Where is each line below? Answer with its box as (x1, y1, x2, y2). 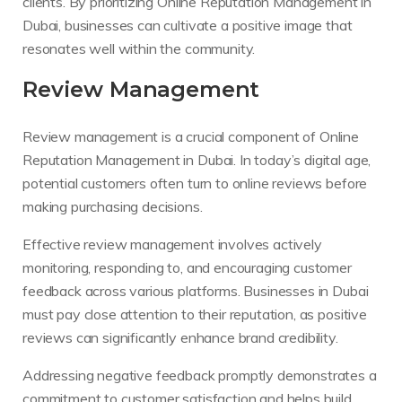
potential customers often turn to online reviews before (22, 173, 368, 192)
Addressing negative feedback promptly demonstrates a (22, 365, 377, 384)
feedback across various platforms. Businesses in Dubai (22, 281, 369, 300)
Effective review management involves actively (22, 234, 322, 253)
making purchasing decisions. (22, 197, 203, 215)
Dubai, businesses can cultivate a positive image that (22, 16, 353, 35)
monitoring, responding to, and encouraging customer (22, 258, 352, 276)
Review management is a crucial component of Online (22, 127, 359, 145)
